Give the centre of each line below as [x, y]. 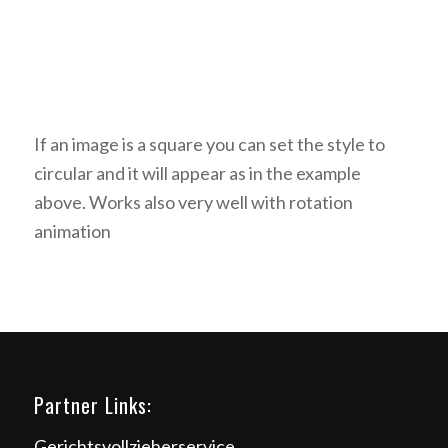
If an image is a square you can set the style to [209, 144]
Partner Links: [92, 404]
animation [72, 231]
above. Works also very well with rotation [193, 202]
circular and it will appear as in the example [197, 173]
